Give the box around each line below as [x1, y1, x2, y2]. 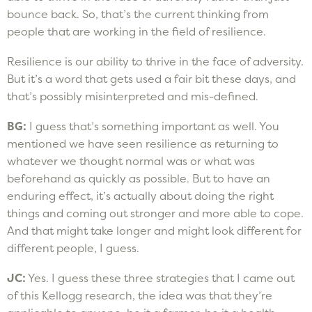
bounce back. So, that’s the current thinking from [7, 6, 269, 21]
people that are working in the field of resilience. [7, 24, 266, 38]
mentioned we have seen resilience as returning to [7, 136, 279, 150]
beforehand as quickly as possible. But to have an [7, 171, 270, 185]
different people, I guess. [7, 240, 139, 255]
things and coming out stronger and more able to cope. [7, 205, 304, 220]
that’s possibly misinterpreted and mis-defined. [7, 88, 258, 103]
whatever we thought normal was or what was [7, 153, 255, 168]
